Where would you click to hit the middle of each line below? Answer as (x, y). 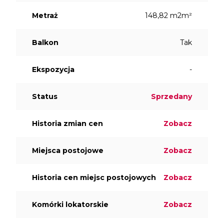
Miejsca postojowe (68, 151)
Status (45, 97)
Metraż (45, 16)
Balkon (45, 43)
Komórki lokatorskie (70, 205)
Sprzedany (171, 97)
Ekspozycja (53, 70)
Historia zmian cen (67, 124)
